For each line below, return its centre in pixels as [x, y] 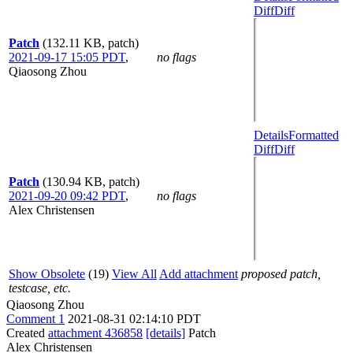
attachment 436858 [95, 333]
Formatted [314, 135]
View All [134, 274]
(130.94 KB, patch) [91, 182]
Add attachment [199, 274]
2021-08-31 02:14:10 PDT [134, 319]
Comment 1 [35, 319]
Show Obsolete [47, 274]
